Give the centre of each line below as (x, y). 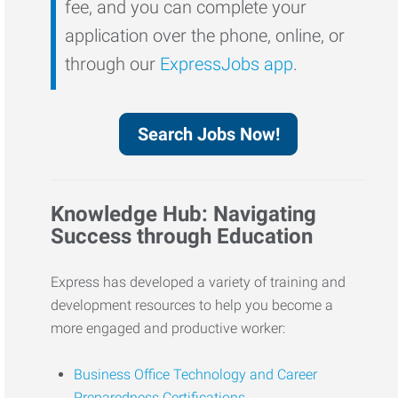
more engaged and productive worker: (170, 328)
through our (113, 64)
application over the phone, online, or (205, 36)
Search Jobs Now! (208, 134)
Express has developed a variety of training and (199, 282)
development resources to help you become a (192, 305)
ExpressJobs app (227, 64)
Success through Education (185, 236)
